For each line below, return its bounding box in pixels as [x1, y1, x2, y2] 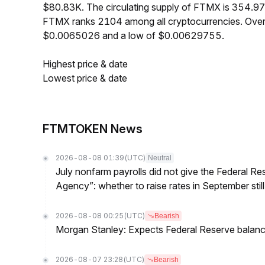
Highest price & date [43, 58, 128, 70]
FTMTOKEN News [43, 122, 143, 136]
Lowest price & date [43, 72, 127, 84]
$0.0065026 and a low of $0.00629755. [43, 30, 224, 41]
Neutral [148, 154, 172, 162]
